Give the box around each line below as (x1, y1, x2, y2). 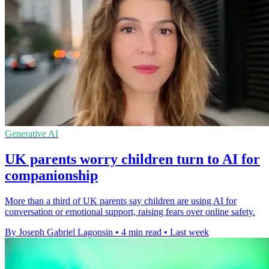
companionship (5, 168, 98, 184)
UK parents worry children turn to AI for (5, 151, 260, 168)
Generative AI (5, 128, 58, 139)
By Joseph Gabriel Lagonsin (5, 226, 113, 237)
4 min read (121, 226, 162, 237)
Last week (170, 226, 209, 237)
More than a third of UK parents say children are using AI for (5, 195, 237, 206)
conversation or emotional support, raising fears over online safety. (5, 206, 255, 217)
